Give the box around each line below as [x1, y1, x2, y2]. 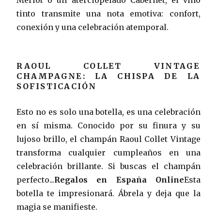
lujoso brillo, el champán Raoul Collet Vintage [16, 134, 201, 144]
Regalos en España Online [54, 174, 184, 185]
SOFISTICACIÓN [16, 81, 97, 91]
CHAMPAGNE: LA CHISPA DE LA [16, 71, 201, 81]
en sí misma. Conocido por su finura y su [16, 120, 201, 130]
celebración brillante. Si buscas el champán [16, 161, 201, 171]
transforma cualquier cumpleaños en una [16, 147, 201, 157]
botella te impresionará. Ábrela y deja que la [16, 188, 201, 198]
